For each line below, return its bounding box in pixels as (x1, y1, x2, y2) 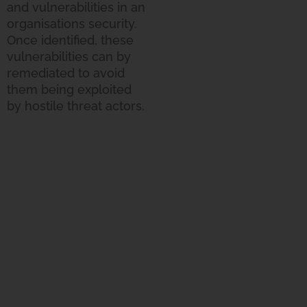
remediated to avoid (7, 65, 125, 80)
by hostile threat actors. (7, 98, 145, 113)
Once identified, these (7, 32, 134, 47)
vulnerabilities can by (7, 49, 131, 64)
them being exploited (7, 82, 132, 97)
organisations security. (7, 16, 137, 31)
